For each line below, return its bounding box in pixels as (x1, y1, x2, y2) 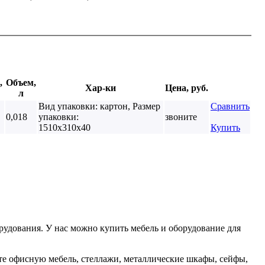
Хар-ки (85, 82, 116, 93)
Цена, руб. (165, 82, 208, 93)
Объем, (6, 77, 36, 88)
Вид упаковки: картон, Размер (38, 101, 160, 111)
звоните (165, 111, 197, 122)
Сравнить (211, 101, 250, 111)
